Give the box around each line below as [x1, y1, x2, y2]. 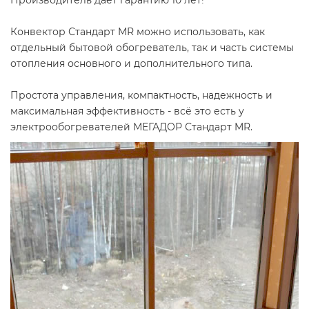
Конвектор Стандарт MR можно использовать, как [10, 26, 265, 38]
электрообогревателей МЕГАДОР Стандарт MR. [10, 121, 252, 133]
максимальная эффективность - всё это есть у [10, 105, 244, 117]
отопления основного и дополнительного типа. [10, 57, 252, 70]
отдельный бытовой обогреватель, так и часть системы [10, 41, 294, 54]
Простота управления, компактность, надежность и [10, 89, 272, 101]
